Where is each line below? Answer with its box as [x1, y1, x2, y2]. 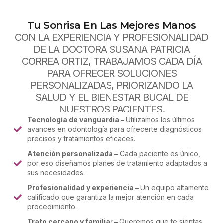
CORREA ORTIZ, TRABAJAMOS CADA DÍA [21, 55, 202, 67]
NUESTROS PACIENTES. [58, 103, 165, 115]
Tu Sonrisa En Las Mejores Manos [27, 19, 196, 31]
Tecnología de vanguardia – [27, 115, 126, 124]
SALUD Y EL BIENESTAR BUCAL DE [35, 91, 188, 103]
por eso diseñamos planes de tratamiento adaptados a [27, 159, 207, 167]
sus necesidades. [27, 168, 85, 177]
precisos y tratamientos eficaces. [27, 134, 135, 143]
